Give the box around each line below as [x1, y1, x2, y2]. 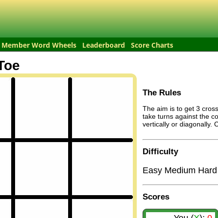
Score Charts [131, 40, 173, 50]
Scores [143, 192, 169, 202]
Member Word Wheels [1, 40, 76, 50]
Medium [164, 165, 198, 176]
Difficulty [143, 147, 178, 157]
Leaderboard [82, 40, 125, 50]
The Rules [143, 88, 181, 98]
